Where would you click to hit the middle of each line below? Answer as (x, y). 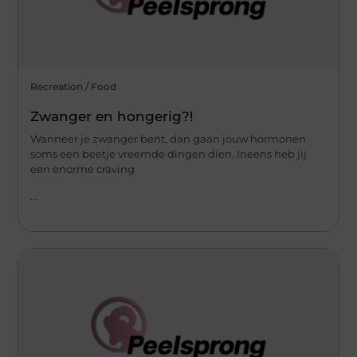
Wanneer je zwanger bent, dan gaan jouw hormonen (169, 139)
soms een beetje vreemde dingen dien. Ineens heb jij (169, 154)
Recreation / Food (74, 87)
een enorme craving (83, 169)
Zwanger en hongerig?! (112, 117)
